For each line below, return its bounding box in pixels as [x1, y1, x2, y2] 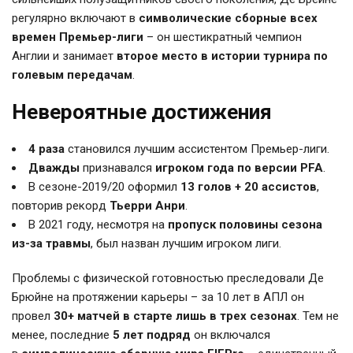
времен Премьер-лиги [12, 30, 143, 44]
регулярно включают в [12, 11, 139, 25]
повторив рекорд [12, 199, 110, 213]
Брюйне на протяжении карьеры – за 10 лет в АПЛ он [12, 290, 304, 304]
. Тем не [297, 309, 339, 323]
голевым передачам [12, 68, 132, 82]
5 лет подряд [113, 328, 191, 342]
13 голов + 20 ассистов [180, 180, 317, 194]
